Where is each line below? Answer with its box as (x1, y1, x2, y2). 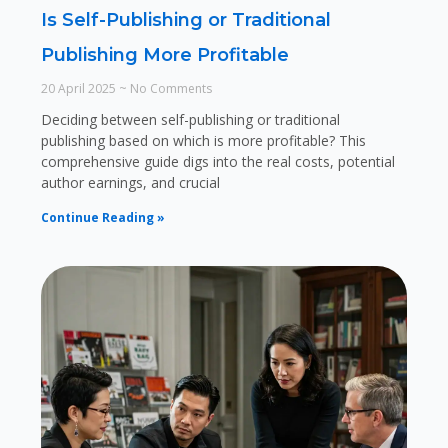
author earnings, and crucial (40, 172, 220, 192)
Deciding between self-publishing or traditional (40, 109, 340, 129)
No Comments (126, 79, 212, 97)
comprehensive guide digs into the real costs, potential (40, 151, 395, 171)
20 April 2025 (40, 79, 119, 97)
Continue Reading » (40, 208, 165, 226)
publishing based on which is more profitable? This (40, 130, 366, 150)
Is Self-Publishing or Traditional (40, 8, 331, 31)
